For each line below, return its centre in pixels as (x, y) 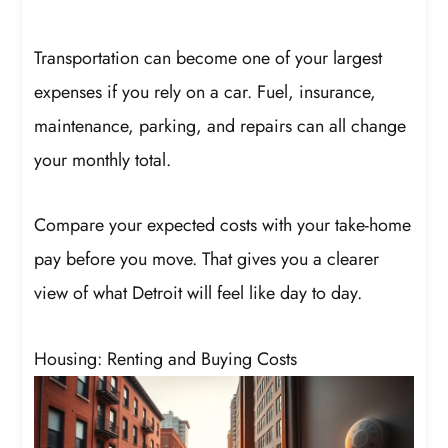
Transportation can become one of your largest (208, 57)
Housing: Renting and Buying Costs (166, 358)
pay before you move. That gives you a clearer (207, 259)
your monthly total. (103, 159)
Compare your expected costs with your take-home (223, 225)
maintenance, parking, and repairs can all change (220, 125)
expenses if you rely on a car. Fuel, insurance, (205, 91)
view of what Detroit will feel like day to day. (198, 293)
